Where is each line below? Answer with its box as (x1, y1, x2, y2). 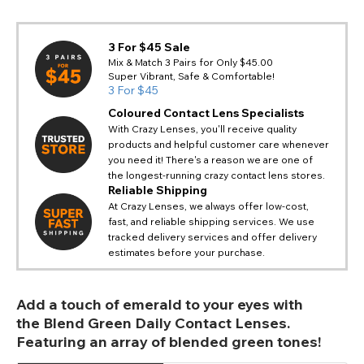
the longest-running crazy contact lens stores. (108, 169, 325, 182)
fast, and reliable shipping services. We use (108, 215, 314, 228)
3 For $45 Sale (108, 40, 190, 55)
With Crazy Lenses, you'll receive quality (108, 123, 297, 136)
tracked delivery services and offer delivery (108, 231, 317, 244)
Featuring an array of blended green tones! (16, 332, 322, 352)
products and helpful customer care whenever (108, 138, 329, 151)
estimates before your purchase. (108, 246, 265, 259)
